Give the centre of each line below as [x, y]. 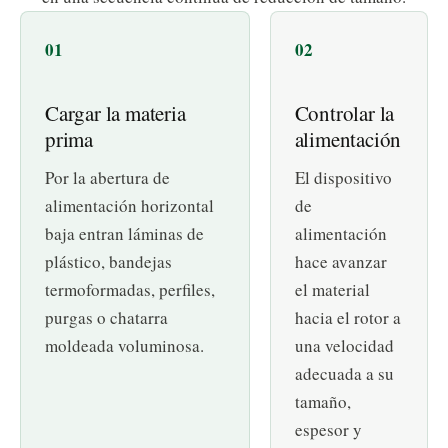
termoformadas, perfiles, [130, 290]
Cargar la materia [115, 113]
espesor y [328, 430]
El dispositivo [343, 178]
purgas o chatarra [106, 318]
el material [332, 290]
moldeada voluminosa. [124, 346]
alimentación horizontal [129, 206]
